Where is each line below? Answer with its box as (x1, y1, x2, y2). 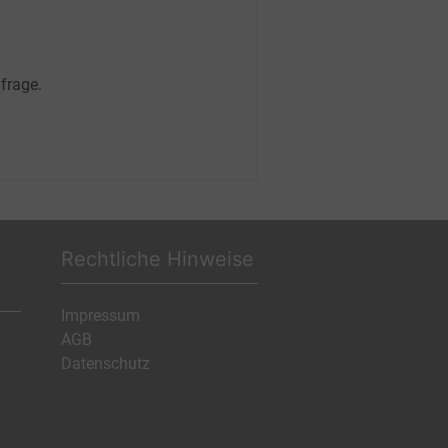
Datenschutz (61, 353, 151, 373)
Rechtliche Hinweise (61, 246, 255, 271)
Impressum (61, 305, 141, 325)
